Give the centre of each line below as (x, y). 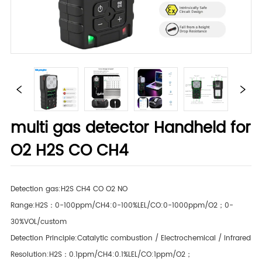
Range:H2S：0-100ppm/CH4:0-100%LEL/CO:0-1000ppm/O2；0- (122, 206)
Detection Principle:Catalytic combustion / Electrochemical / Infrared (131, 239)
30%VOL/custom (39, 222)
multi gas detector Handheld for (131, 129)
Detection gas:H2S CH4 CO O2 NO (69, 189)
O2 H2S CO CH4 (70, 151)
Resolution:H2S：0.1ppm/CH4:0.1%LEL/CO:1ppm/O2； (102, 255)
